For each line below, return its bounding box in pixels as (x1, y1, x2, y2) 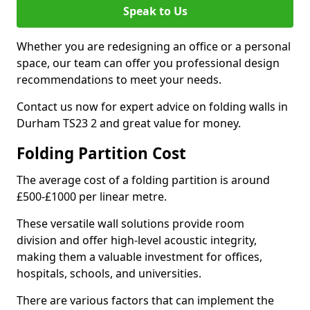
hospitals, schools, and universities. (17, 266, 201, 281)
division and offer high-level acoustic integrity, (17, 232, 257, 248)
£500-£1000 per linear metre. (17, 189, 167, 204)
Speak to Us (122, 3, 188, 19)
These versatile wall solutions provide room (17, 216, 244, 231)
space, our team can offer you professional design (17, 55, 280, 71)
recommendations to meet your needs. (17, 72, 221, 87)
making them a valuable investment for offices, (17, 249, 262, 264)
